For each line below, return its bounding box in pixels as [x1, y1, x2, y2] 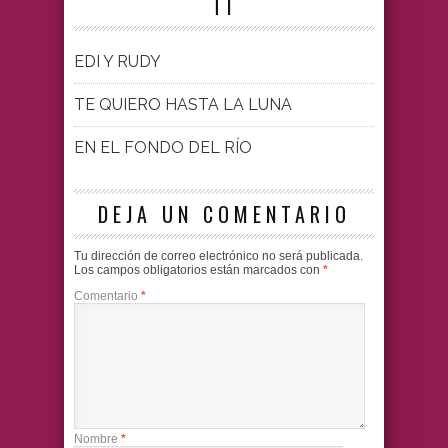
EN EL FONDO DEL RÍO [74, 138, 252, 158]
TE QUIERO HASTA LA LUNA [74, 95, 292, 115]
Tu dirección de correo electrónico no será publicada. [74, 249, 363, 264]
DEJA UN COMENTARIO [97, 199, 351, 230]
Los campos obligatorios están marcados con [74, 263, 323, 278]
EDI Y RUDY [74, 52, 161, 72]
